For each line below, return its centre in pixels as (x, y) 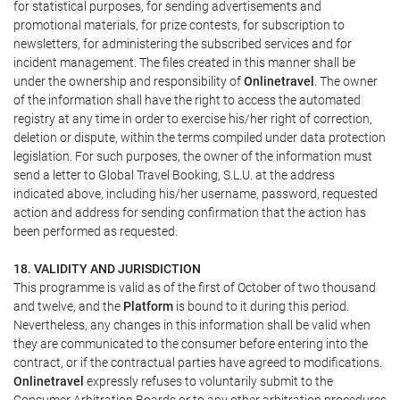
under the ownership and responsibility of (129, 81)
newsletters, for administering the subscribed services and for (183, 43)
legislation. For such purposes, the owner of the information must (193, 156)
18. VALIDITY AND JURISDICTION (107, 268)
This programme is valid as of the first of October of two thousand (195, 287)
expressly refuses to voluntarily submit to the (208, 381)
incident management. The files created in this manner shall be (184, 62)
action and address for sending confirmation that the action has (190, 212)
